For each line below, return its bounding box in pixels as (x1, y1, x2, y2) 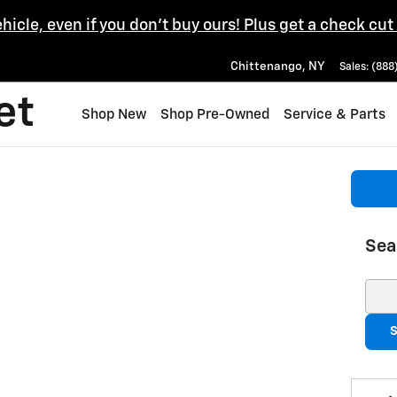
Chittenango (230, 60, 302, 73)
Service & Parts (284, 107, 385, 121)
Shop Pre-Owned (160, 107, 269, 121)
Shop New (82, 107, 146, 121)
